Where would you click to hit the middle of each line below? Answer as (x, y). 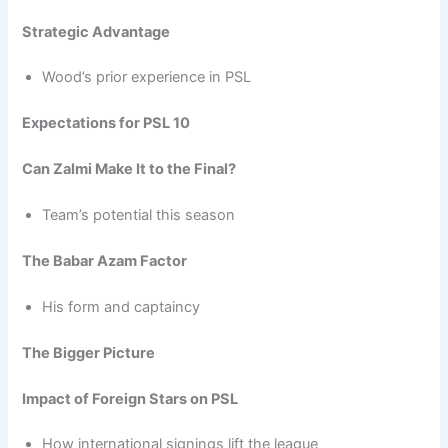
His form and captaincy (121, 306)
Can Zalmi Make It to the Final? (129, 169)
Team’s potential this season (139, 215)
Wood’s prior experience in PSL (147, 77)
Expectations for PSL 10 (106, 123)
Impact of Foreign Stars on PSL (130, 398)
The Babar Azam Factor (105, 260)
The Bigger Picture (89, 352)
